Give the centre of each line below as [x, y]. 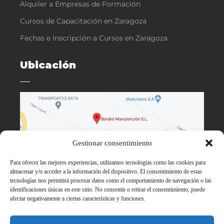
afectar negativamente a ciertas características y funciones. [78, 198]
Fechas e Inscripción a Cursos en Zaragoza [94, 38]
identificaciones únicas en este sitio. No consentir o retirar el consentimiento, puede [107, 189]
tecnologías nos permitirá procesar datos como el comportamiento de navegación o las [111, 180]
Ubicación [48, 65]
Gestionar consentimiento [112, 143]
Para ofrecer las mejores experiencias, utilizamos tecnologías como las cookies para [108, 162]
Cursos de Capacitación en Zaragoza [83, 21]
